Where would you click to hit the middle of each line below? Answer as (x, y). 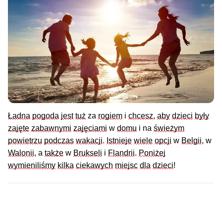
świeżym (169, 128)
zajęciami (90, 128)
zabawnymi (51, 128)
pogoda (46, 116)
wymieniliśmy (32, 166)
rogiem (110, 116)
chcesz (141, 116)
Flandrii (121, 153)
